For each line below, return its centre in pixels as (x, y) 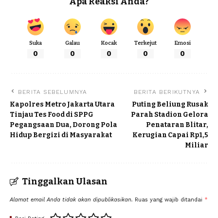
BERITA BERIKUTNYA (167, 92)
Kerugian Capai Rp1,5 (170, 135)
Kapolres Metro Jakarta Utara (62, 105)
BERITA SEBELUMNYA (53, 92)
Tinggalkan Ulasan (65, 182)
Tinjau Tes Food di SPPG (52, 115)
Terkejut (146, 43)
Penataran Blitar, (177, 125)
